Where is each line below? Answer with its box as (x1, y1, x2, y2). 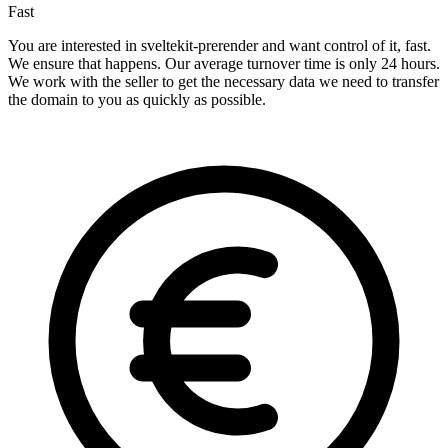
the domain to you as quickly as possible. (8, 91, 266, 109)
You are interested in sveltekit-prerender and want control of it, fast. (8, 37, 431, 55)
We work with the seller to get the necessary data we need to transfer (8, 73, 439, 91)
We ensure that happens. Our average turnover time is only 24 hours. (8, 55, 440, 73)
